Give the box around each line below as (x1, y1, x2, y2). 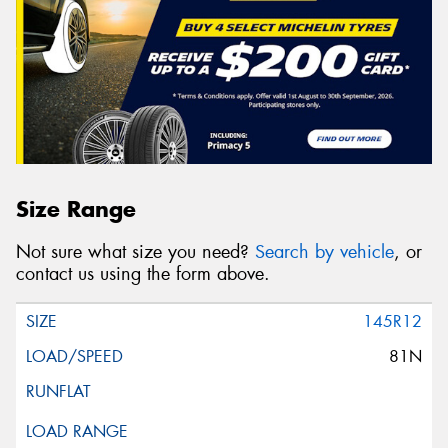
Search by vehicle (255, 239, 394, 264)
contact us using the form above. (16, 261, 270, 286)
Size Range (16, 195, 136, 224)
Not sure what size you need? (16, 239, 255, 264)
